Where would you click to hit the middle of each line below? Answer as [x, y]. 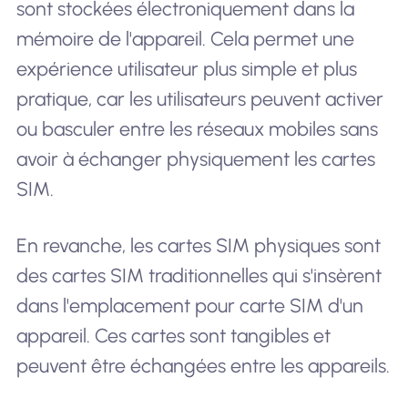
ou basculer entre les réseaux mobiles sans [197, 129]
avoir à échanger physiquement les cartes [195, 159]
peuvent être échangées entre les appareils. [203, 365]
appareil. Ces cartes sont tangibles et [173, 335]
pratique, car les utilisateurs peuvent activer [199, 99]
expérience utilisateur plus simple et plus [186, 69]
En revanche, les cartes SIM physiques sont [198, 245]
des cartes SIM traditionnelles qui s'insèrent [199, 275]
